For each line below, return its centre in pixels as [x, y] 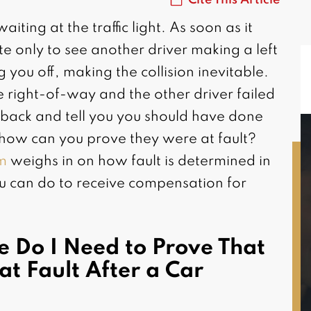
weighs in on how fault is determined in [138, 162]
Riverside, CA [207, 234]
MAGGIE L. [207, 216]
